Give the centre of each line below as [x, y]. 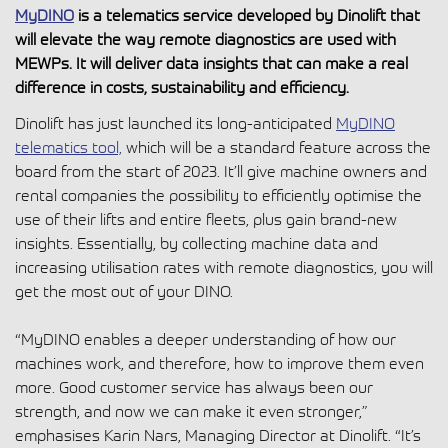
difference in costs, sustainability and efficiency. [182, 87]
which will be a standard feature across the [276, 147]
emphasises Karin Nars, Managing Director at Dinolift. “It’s [218, 435]
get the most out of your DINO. [124, 291]
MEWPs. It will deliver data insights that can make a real [211, 63]
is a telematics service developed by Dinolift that [247, 15]
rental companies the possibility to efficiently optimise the [218, 195]
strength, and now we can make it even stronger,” [191, 411]
